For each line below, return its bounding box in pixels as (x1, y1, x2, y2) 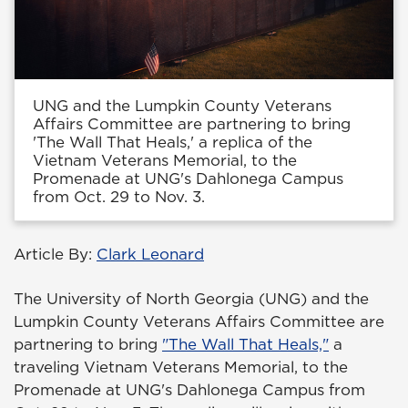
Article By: (14, 243, 97, 266)
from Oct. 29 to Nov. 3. (33, 186, 205, 209)
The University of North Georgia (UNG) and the (14, 288, 369, 311)
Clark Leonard (97, 243, 204, 266)
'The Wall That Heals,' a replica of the (33, 131, 312, 154)
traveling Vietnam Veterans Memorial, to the (14, 356, 348, 379)
